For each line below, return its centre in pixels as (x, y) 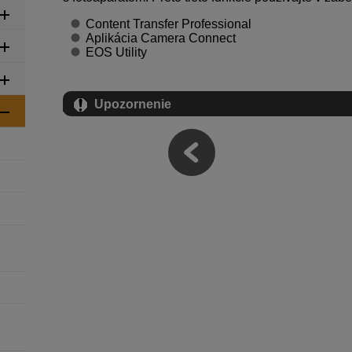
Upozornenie (133, 104)
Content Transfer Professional (168, 24)
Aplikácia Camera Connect (160, 38)
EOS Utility (116, 52)
